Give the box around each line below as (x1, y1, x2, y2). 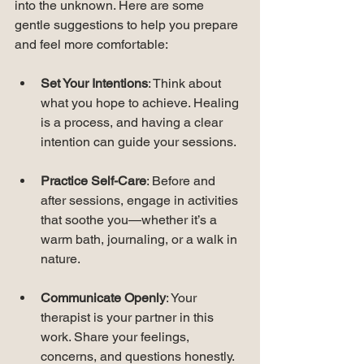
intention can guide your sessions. (41, 133, 236, 149)
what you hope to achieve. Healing (41, 94, 242, 110)
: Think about (148, 75, 224, 91)
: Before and (146, 172, 219, 188)
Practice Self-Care (41, 172, 146, 188)
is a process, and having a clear (41, 114, 226, 130)
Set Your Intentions (41, 75, 148, 91)
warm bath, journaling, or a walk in (41, 231, 240, 247)
